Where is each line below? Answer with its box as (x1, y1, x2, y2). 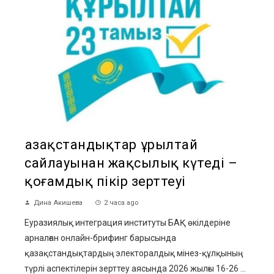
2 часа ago (104, 199, 138, 207)
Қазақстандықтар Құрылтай (24, 137, 198, 153)
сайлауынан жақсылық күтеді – (24, 155, 237, 171)
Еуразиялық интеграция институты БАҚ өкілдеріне (24, 218, 231, 228)
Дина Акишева (34, 199, 83, 207)
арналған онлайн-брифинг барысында (24, 233, 176, 243)
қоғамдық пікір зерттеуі (24, 174, 186, 190)
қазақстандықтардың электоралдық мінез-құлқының (24, 248, 243, 259)
